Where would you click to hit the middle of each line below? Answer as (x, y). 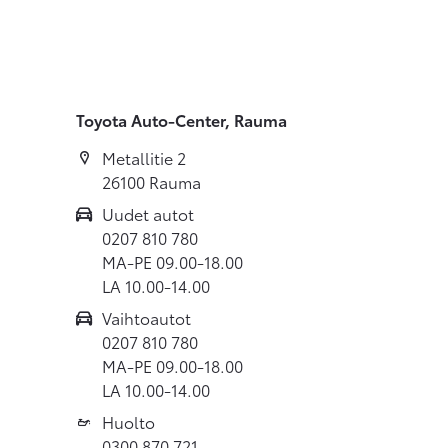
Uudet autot (148, 213)
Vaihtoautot (146, 317)
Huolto (128, 421)
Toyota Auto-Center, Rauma (181, 119)
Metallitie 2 (144, 157)
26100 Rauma (151, 181)
